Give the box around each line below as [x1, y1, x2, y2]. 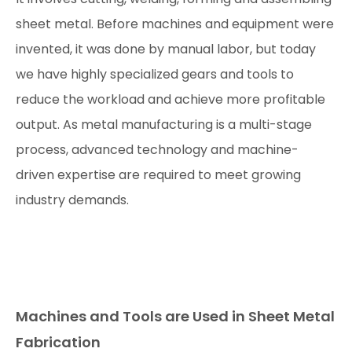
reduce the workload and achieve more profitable [16, 90, 325, 108]
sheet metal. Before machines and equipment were [16, 15, 334, 33]
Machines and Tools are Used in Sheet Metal [16, 306, 335, 326]
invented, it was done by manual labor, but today [16, 40, 316, 58]
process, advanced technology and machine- [16, 141, 299, 159]
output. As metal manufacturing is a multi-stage [16, 115, 312, 134]
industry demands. [16, 191, 129, 209]
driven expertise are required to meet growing [16, 166, 301, 184]
